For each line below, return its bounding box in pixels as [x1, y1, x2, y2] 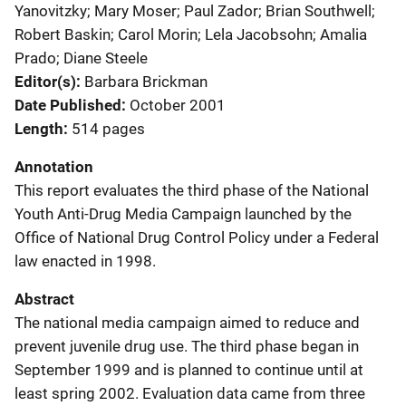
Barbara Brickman [84, 72, 208, 91]
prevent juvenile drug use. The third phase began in [14, 336, 359, 355]
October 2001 [130, 95, 226, 114]
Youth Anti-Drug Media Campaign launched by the [14, 204, 352, 223]
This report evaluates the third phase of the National [14, 180, 369, 199]
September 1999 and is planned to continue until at [14, 360, 363, 379]
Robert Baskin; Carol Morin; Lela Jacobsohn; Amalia [14, 24, 367, 43]
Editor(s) [14, 72, 76, 91]
